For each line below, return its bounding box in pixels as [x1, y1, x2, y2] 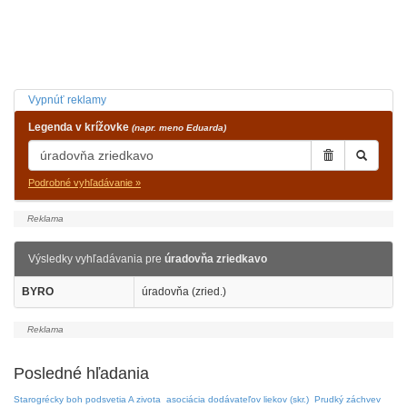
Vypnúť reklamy [28, 94, 106, 106]
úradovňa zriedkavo [164, 253, 267, 265]
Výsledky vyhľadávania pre [28, 253, 164, 265]
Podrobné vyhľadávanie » [28, 177, 141, 188]
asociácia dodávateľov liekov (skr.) [166, 394, 309, 404]
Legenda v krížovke [28, 121, 132, 134]
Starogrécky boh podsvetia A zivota [14, 394, 161, 404]
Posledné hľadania [14, 364, 149, 382]
